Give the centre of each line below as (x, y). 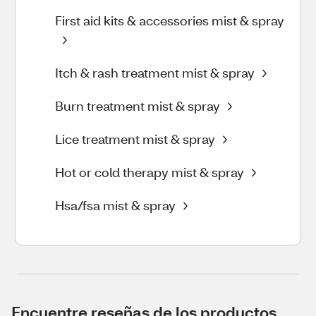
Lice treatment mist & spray (135, 139)
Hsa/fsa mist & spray (115, 205)
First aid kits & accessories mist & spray (170, 20)
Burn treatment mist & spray (138, 106)
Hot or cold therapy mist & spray (150, 172)
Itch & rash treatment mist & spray (155, 73)
